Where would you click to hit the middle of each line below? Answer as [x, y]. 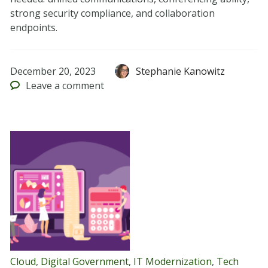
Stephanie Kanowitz [181, 71]
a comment [78, 86]
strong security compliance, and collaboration [112, 13]
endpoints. [33, 28]
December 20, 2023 [53, 71]
